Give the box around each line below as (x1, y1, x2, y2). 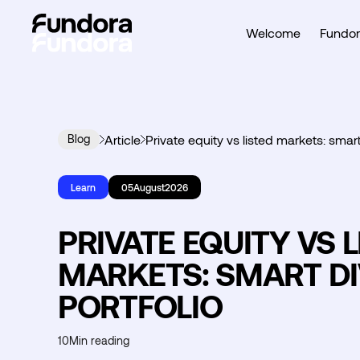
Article (104, 132, 141, 148)
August (133, 182, 165, 194)
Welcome (246, 25, 301, 41)
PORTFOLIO (58, 286, 223, 325)
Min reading (69, 333, 129, 348)
